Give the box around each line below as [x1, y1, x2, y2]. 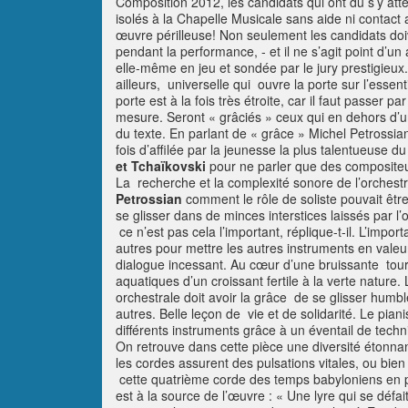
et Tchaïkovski [116, 157, 206, 175]
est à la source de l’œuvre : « [116, 386, 287, 404]
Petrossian [116, 189, 182, 208]
